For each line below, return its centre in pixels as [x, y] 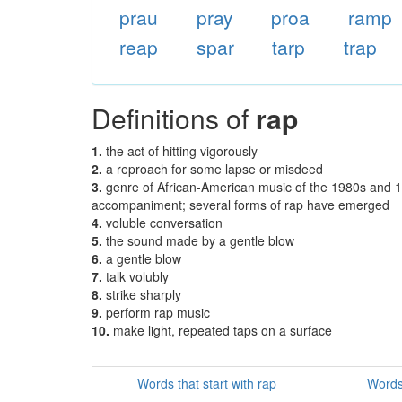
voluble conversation [164, 223]
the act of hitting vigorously [182, 151]
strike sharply [144, 294]
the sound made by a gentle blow [200, 240]
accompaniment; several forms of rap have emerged [240, 205]
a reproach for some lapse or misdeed [214, 169]
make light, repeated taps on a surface [223, 330]
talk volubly [137, 276]
